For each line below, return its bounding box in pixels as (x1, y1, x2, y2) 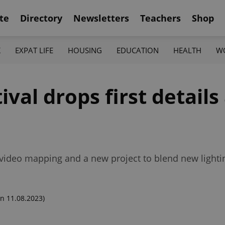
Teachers (140, 12, 181, 24)
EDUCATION (117, 45, 159, 55)
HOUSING (67, 45, 102, 55)
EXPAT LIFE (15, 45, 53, 55)
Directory (20, 12, 62, 24)
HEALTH (173, 45, 202, 55)
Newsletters (73, 12, 129, 24)
